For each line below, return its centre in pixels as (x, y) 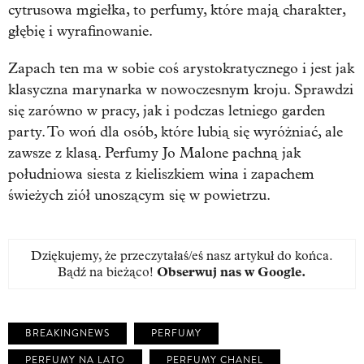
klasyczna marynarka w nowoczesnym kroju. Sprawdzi (181, 89)
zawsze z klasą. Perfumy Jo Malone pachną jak (154, 153)
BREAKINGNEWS (67, 333)
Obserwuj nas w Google (229, 271)
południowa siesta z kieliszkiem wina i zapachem (161, 174)
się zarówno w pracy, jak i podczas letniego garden (167, 110)
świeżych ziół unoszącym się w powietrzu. (139, 195)
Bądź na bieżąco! (107, 271)
